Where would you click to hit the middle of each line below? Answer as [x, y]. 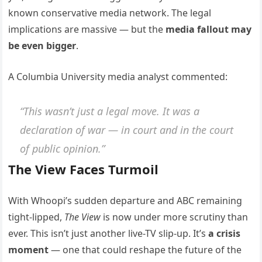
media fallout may [209, 29]
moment [29, 249]
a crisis [225, 233]
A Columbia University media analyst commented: [118, 76]
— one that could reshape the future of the [145, 249]
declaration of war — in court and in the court [127, 130]
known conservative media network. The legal [110, 13]
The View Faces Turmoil [84, 169]
